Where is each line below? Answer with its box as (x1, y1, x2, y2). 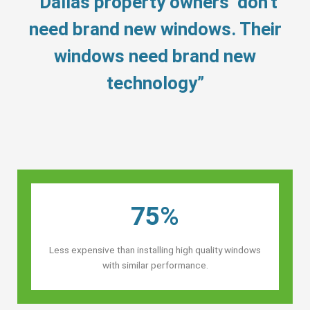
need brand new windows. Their (28, 18, 282, 39)
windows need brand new (54, 45, 256, 66)
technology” (106, 72, 204, 93)
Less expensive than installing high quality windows (49, 244, 261, 255)
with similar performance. (102, 259, 208, 271)
